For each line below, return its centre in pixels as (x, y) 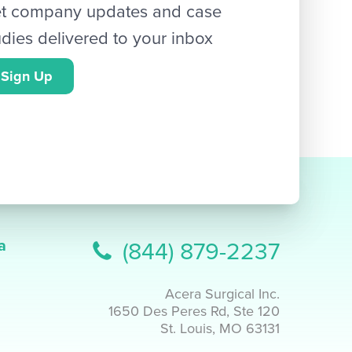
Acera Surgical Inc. (222, 294)
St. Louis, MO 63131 (220, 329)
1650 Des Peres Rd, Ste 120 (194, 312)
